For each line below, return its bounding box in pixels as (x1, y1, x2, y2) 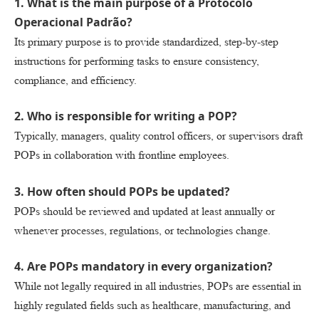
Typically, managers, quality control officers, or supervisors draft (14, 129, 303, 143)
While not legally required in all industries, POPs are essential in (14, 279, 301, 293)
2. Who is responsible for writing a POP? (14, 108, 237, 125)
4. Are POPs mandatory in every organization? (14, 258, 273, 275)
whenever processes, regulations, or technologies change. (14, 223, 271, 237)
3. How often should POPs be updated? (14, 183, 230, 199)
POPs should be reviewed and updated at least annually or (14, 204, 275, 218)
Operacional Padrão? (14, 14, 132, 30)
